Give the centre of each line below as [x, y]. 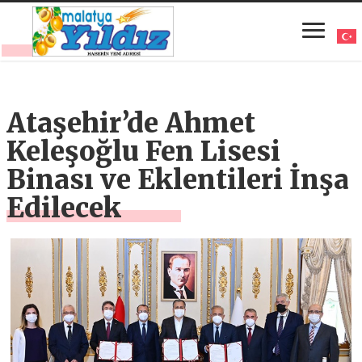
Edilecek [64, 208]
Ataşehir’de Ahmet [131, 123]
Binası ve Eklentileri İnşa [178, 179]
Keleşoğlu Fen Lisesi [144, 151]
